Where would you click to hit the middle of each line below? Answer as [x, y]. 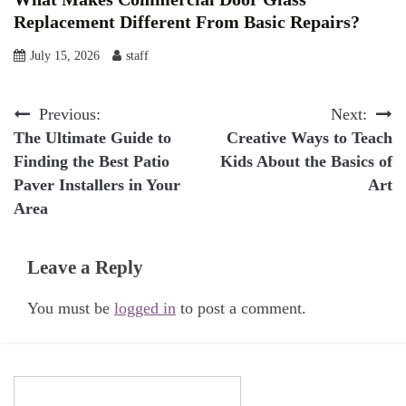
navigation [65, 155]
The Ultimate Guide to [92, 138]
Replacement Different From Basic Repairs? [187, 22]
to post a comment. [241, 309]
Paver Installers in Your [97, 185]
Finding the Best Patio [92, 162]
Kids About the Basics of [306, 162]
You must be [71, 309]
